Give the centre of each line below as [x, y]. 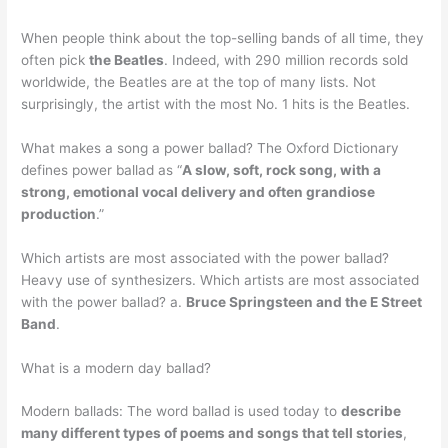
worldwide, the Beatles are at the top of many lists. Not [199, 81]
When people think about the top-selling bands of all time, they [223, 37]
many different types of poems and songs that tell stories [212, 433]
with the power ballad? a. [104, 301]
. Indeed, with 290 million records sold [286, 59]
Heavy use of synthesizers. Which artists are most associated [220, 279]
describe [371, 411]
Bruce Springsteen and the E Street [304, 301]
